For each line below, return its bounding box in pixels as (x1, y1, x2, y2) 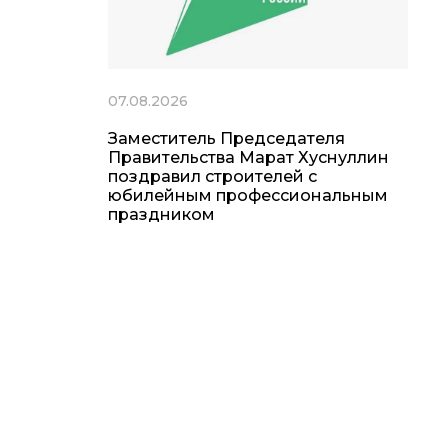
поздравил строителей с (108, 167, 317, 187)
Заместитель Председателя (108, 129, 345, 149)
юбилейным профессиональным (108, 186, 388, 206)
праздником (108, 205, 215, 225)
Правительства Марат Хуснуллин (108, 148, 389, 168)
